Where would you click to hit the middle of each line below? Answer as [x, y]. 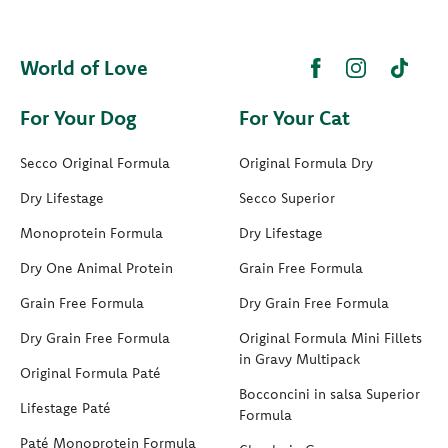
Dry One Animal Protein [96, 267]
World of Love [84, 67]
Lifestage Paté [65, 407]
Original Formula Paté [90, 372]
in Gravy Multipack [299, 358]
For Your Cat [294, 117]
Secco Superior [287, 197]
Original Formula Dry [306, 162]
